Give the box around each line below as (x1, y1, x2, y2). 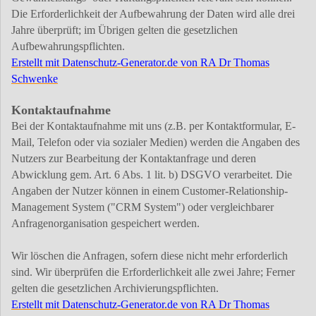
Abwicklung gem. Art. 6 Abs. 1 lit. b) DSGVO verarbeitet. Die (11, 169, 292, 181)
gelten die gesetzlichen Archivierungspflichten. (11, 282, 219, 295)
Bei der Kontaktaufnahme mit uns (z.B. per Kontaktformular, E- (11, 120, 296, 133)
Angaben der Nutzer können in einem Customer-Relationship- (11, 185, 288, 197)
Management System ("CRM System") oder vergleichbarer (11, 201, 274, 214)
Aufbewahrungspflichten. (11, 40, 125, 53)
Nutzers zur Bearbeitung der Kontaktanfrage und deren (11, 152, 256, 165)
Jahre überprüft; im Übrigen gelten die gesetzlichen (11, 24, 238, 37)
